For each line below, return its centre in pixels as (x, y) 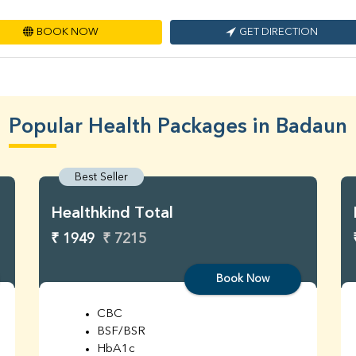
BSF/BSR (121, 332)
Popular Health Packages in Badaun (178, 128)
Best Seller (101, 178)
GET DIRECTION (279, 33)
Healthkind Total (112, 214)
